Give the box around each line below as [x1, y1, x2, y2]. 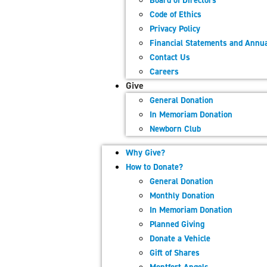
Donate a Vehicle [150, 232, 210, 244]
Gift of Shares [150, 247, 200, 259]
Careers [150, 66, 179, 77]
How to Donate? [126, 161, 183, 173]
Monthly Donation [150, 190, 215, 201]
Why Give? [126, 147, 165, 159]
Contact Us [150, 51, 190, 63]
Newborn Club [150, 123, 201, 135]
